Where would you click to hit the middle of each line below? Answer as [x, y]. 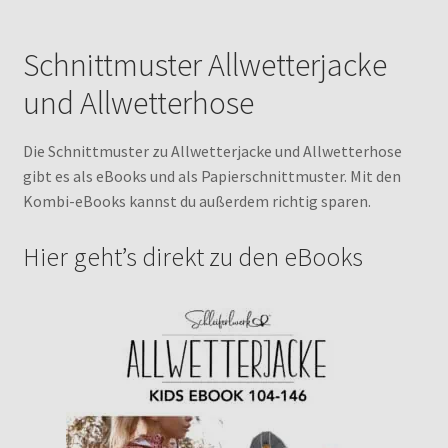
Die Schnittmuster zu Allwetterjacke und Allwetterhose [212, 150]
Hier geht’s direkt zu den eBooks [192, 256]
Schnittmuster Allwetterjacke [204, 64]
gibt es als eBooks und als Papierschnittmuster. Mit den [211, 175]
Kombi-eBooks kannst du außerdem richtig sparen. [196, 200]
